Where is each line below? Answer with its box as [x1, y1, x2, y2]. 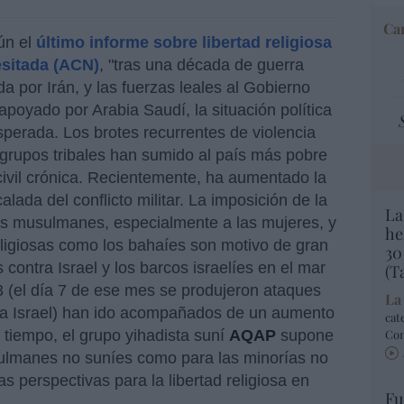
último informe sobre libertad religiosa [36, 32, 332, 51]
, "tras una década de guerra [99, 55, 304, 74]
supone [280, 326, 334, 344]
